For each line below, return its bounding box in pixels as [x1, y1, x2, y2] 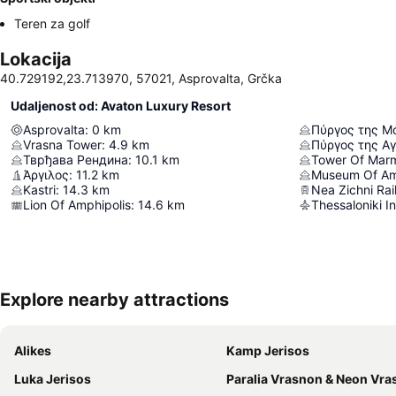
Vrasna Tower [23, 137, 102, 152]
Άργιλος [23, 167, 69, 182]
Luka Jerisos [14, 371, 91, 386]
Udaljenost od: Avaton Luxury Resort [11, 98, 231, 113]
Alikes [14, 343, 51, 358]
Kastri [23, 182, 56, 197]
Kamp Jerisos [226, 343, 309, 358]
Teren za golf [14, 16, 90, 31]
